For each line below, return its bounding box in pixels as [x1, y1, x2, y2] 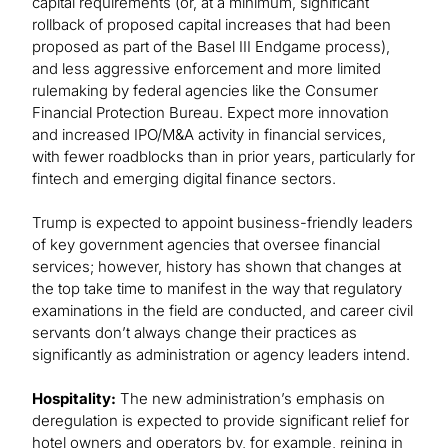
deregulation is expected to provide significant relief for [32, 411, 409, 431]
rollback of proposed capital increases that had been [32, 15, 391, 35]
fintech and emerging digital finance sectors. [32, 169, 340, 189]
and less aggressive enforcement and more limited [32, 59, 381, 79]
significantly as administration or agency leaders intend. [32, 345, 414, 365]
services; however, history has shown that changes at [32, 257, 401, 277]
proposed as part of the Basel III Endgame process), [32, 37, 390, 57]
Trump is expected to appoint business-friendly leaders [32, 213, 413, 233]
